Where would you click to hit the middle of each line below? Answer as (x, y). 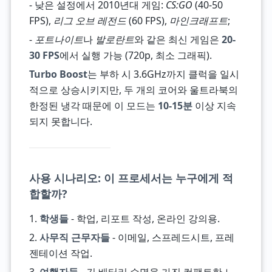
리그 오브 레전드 (90, 21)
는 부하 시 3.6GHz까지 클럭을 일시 (163, 74)
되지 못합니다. (60, 121)
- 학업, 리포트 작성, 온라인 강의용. (144, 219)
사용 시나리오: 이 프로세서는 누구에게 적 (131, 178)
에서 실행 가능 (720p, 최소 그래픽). (135, 55)
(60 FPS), (148, 21)
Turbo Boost (58, 74)
